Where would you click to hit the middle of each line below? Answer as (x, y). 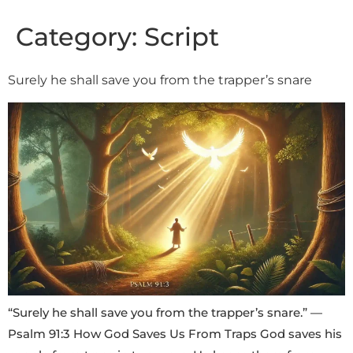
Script (182, 37)
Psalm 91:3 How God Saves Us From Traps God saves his (175, 333)
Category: (80, 37)
